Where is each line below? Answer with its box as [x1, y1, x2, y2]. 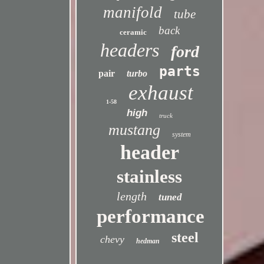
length [117, 190, 147, 203]
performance [97, 206, 205, 227]
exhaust [128, 81, 193, 104]
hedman [136, 237, 160, 245]
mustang [108, 121, 160, 138]
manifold [103, 4, 163, 21]
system [171, 130, 191, 138]
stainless [117, 166, 183, 187]
